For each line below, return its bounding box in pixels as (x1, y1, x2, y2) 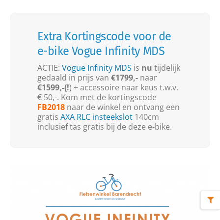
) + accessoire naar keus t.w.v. (69, 82, 178, 93)
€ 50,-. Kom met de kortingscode (37, 92, 157, 103)
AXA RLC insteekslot (60, 111, 133, 122)
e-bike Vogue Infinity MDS (37, 44, 165, 58)
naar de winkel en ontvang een (65, 102, 180, 112)
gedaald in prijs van (37, 72, 111, 83)
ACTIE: (37, 62, 62, 73)
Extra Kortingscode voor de (37, 29, 171, 43)
